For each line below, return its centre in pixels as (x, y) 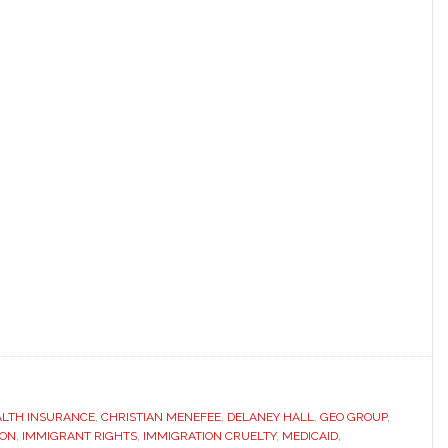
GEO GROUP (353, 417)
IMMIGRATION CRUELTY (209, 436)
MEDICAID (310, 436)
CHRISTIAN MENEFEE (161, 417)
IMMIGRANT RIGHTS (79, 436)
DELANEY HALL (270, 417)
